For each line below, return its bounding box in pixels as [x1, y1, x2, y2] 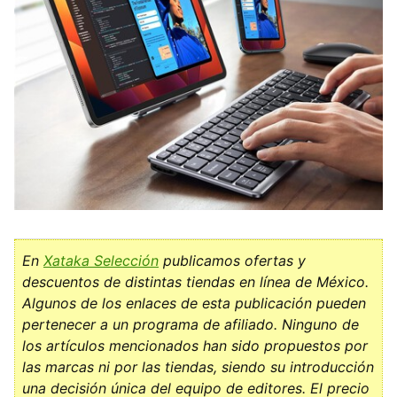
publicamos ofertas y [159, 252, 306, 270]
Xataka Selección [43, 252, 159, 270]
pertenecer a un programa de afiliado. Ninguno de [22, 315, 359, 334]
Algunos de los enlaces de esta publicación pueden [22, 294, 366, 313]
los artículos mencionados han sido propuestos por [22, 337, 368, 355]
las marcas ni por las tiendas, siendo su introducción [22, 358, 374, 377]
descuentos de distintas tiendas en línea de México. [22, 273, 369, 292]
